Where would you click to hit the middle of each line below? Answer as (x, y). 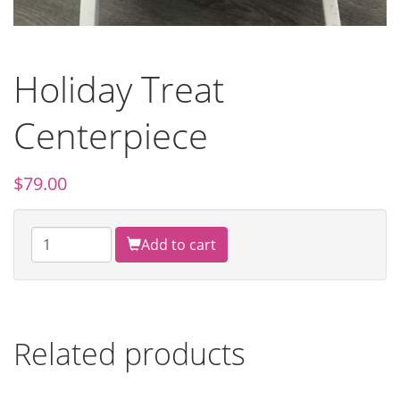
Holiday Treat (119, 89)
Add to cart (179, 245)
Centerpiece (111, 136)
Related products (129, 354)
